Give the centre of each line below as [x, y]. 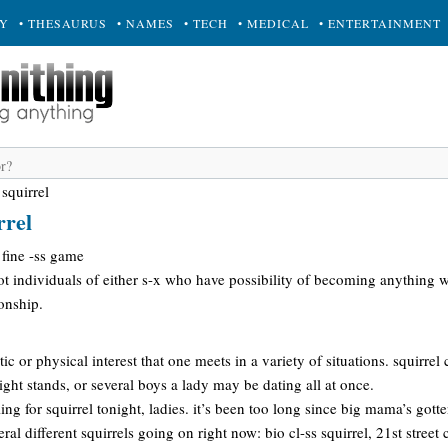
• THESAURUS [63, 23]
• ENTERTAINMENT [380, 23]
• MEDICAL [273, 23]
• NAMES [145, 23]
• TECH [206, 23]
